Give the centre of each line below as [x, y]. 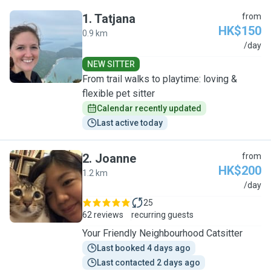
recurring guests [162, 215]
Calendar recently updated [149, 108]
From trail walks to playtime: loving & [160, 79]
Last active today [130, 123]
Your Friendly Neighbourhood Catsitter [162, 233]
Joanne [116, 158]
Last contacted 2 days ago [149, 263]
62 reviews [103, 215]
